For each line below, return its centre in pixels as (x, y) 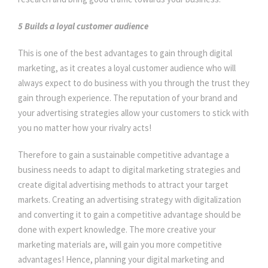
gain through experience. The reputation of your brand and (128, 98)
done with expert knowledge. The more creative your (117, 230)
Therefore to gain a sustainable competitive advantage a (124, 155)
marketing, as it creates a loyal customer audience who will (127, 68)
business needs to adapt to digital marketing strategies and (129, 170)
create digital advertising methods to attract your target (123, 185)
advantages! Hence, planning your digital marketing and (121, 260)
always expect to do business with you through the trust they (134, 83)
